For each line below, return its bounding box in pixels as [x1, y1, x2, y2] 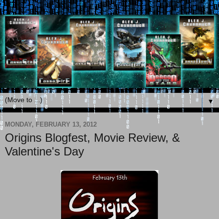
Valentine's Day [5, 145, 84, 158]
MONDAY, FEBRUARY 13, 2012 [5, 120, 97, 128]
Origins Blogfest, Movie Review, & [5, 131, 180, 145]
